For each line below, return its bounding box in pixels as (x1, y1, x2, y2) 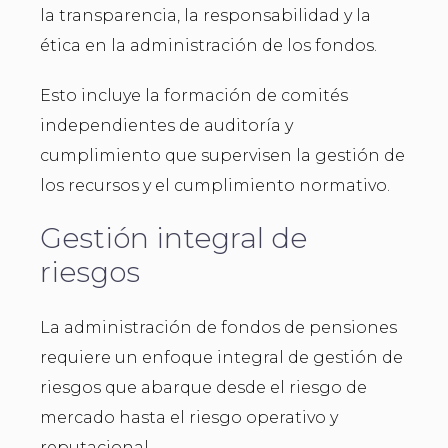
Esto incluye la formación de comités (40, 85, 348, 105)
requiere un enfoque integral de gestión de (40, 347, 403, 367)
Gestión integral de (40, 220, 307, 255)
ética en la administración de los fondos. (40, 35, 377, 55)
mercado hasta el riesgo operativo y (40, 407, 338, 427)
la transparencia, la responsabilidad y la (40, 5, 371, 25)
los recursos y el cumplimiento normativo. (40, 175, 390, 195)
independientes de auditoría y (40, 115, 293, 135)
